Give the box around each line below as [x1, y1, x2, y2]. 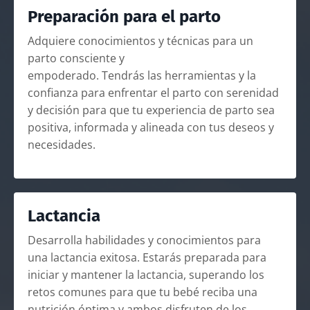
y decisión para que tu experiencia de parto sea [28, 102, 275, 118]
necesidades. [28, 137, 95, 153]
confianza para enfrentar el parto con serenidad [28, 85, 279, 101]
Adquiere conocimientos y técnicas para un [28, 33, 253, 49]
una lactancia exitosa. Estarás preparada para [28, 250, 266, 266]
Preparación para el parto [28, 7, 221, 27]
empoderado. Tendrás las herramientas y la [28, 68, 256, 84]
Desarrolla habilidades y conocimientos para [28, 232, 261, 248]
